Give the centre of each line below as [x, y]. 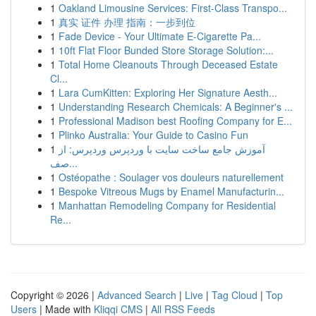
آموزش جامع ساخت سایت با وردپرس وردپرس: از [162, 149]
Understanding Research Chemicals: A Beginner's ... [176, 107]
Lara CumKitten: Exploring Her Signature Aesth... [168, 92]
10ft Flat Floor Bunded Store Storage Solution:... [166, 50]
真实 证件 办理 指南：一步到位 [127, 22]
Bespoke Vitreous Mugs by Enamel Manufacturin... [171, 191]
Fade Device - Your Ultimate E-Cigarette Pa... [160, 36]
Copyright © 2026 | [54, 295]
